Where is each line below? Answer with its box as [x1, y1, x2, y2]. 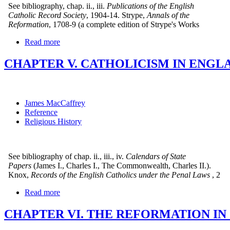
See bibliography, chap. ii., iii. [4, 1, 105, 10]
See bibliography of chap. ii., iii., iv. [4, 151, 124, 161]
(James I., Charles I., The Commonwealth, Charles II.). [33, 161, 211, 170]
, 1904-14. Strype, [86, 10, 145, 20]
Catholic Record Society [4, 10, 86, 20]
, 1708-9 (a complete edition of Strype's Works [49, 20, 199, 29]
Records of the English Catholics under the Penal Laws [31, 170, 210, 179]
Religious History [25, 117, 82, 126]
